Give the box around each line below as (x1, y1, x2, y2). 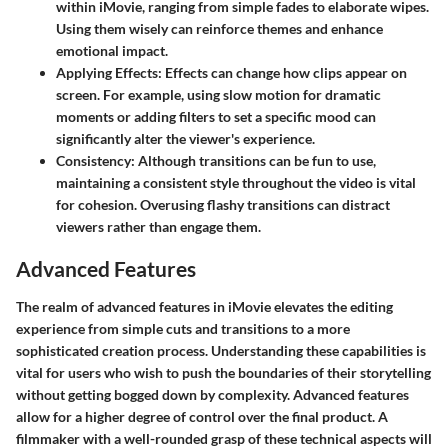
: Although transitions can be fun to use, (131, 152, 376, 170)
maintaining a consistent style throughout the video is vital (56, 174, 416, 192)
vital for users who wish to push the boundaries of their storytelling (16, 363, 431, 381)
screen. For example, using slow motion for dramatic (56, 86, 381, 104)
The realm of (16, 297, 97, 315)
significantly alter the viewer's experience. (56, 130, 315, 148)
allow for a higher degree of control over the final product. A (16, 407, 388, 425)
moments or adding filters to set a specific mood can (56, 108, 376, 126)
